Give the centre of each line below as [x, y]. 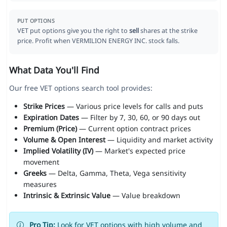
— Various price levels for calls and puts [134, 106]
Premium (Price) [50, 129]
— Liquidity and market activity [159, 140]
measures [40, 184]
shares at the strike [168, 31]
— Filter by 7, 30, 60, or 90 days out [139, 118]
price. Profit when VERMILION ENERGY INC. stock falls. [98, 41]
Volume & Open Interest [64, 140]
